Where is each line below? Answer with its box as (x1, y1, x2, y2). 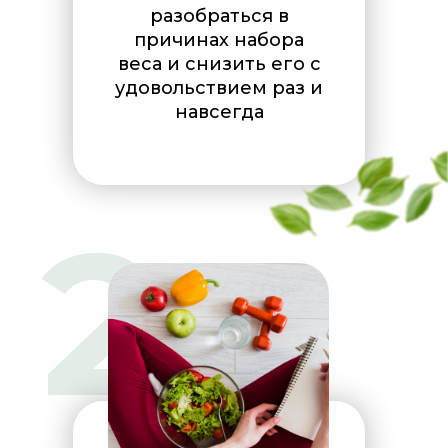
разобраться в (149, 5, 289, 27)
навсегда (174, 101, 264, 123)
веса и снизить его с (117, 53, 321, 75)
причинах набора (134, 29, 304, 51)
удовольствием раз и (115, 77, 323, 99)
